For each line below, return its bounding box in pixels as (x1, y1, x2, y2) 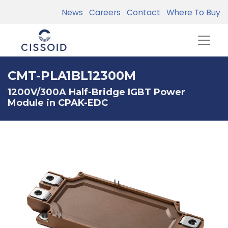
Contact (123, 7, 160, 18)
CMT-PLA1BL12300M (8, 68, 136, 83)
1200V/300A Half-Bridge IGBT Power (8, 87, 185, 98)
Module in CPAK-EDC (8, 97, 108, 108)
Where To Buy (162, 7, 220, 18)
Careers (85, 7, 121, 18)
